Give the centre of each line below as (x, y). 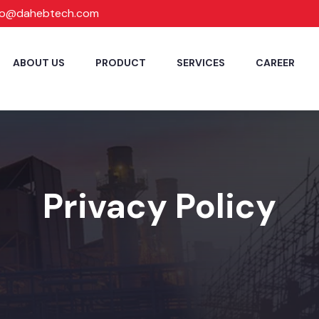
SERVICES (201, 63)
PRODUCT (121, 63)
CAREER (275, 63)
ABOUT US (39, 63)
